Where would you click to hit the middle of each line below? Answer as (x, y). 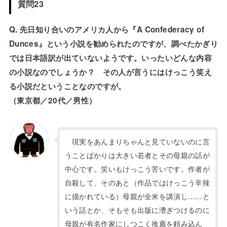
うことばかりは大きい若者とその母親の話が (137, 155)
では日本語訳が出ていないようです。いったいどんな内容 (110, 58)
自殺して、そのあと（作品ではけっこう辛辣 (137, 182)
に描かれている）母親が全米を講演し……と (137, 196)
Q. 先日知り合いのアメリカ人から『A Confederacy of (107, 29)
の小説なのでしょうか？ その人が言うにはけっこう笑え (110, 72)
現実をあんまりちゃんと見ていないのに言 (137, 141)
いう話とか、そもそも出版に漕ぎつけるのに (137, 210)
